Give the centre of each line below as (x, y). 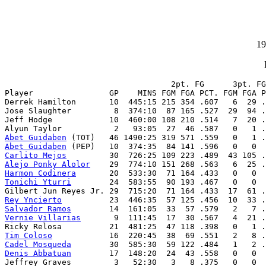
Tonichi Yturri (38, 182)
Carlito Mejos (36, 156)
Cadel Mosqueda (38, 245)
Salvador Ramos (38, 209)
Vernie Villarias (43, 218)
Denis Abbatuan (38, 254)
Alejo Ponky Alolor (47, 164)
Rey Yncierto (33, 200)
